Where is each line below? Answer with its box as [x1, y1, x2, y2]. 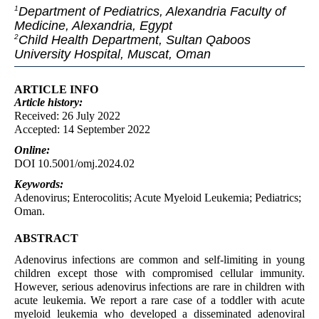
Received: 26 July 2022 [14, 110, 120, 122]
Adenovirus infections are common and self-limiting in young [14, 253, 305, 266]
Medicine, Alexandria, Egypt [14, 19, 172, 33]
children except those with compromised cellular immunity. [14, 267, 305, 280]
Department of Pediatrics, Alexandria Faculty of [19, 4, 286, 19]
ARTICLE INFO [14, 83, 98, 96]
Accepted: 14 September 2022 [14, 123, 150, 136]
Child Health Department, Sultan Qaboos [19, 33, 251, 48]
